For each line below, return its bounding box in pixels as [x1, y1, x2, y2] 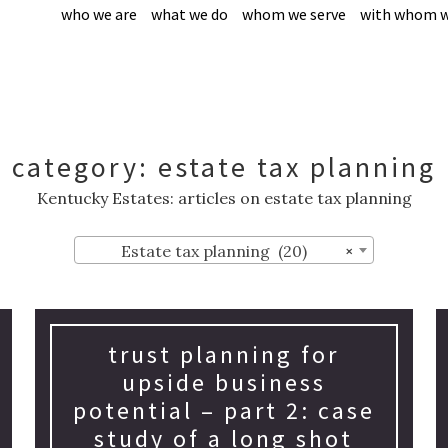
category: [12, 149, 158, 185]
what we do [150, 4, 228, 24]
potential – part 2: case [72, 395, 375, 426]
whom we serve [241, 4, 346, 24]
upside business [121, 367, 326, 398]
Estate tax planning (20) [121, 241, 307, 261]
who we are [60, 4, 137, 24]
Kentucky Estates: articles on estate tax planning [36, 188, 412, 208]
